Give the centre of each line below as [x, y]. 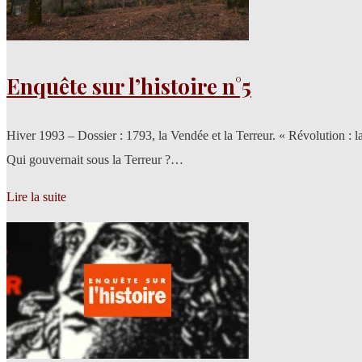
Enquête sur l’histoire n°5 [129, 86]
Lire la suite [36, 197]
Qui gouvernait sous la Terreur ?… [95, 160]
